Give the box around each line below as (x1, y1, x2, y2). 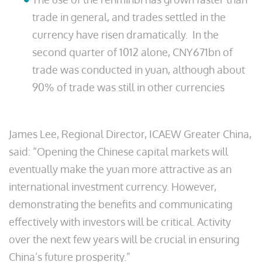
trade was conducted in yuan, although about (32, 63, 245, 76)
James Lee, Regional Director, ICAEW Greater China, (9, 127, 251, 140)
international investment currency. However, (9, 180, 216, 193)
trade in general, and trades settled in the (32, 11, 226, 23)
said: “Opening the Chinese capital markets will (9, 145, 228, 158)
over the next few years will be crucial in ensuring (9, 233, 239, 246)
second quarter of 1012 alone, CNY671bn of (32, 46, 233, 58)
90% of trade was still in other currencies (32, 81, 225, 94)
